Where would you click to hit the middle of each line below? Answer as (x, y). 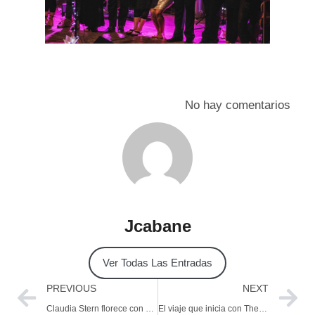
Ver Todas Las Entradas (157, 263)
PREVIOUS (71, 289)
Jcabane (157, 226)
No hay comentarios (238, 105)
